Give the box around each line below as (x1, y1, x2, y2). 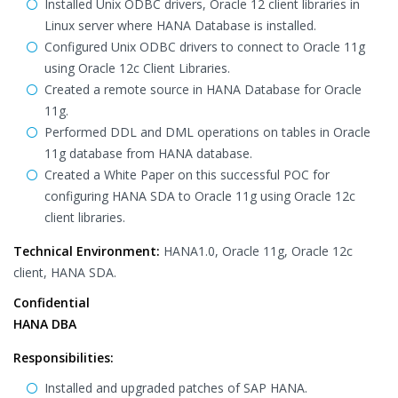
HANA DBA (13, 315, 76, 332)
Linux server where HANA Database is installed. (44, 17, 316, 34)
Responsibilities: (13, 349, 114, 366)
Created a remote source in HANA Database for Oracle (44, 81, 362, 98)
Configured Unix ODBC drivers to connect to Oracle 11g (44, 38, 365, 55)
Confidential (13, 294, 90, 311)
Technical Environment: (13, 243, 160, 259)
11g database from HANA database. (44, 145, 252, 162)
